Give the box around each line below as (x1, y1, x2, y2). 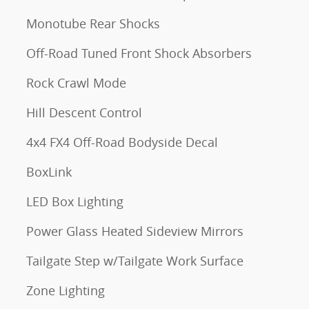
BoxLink (26, 163, 72, 181)
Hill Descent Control (26, 104, 142, 121)
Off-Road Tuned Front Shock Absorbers (26, 45, 252, 62)
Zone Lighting (26, 282, 105, 299)
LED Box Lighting (26, 193, 123, 210)
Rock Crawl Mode (26, 74, 126, 92)
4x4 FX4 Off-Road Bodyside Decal (26, 134, 218, 151)
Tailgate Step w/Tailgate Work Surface (26, 252, 243, 270)
